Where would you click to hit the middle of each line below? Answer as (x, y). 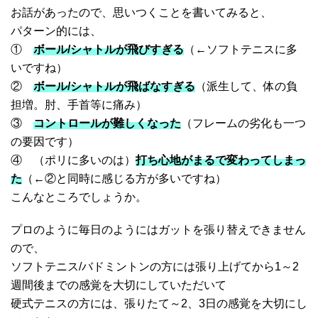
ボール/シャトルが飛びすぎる (109, 50)
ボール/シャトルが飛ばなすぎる (114, 87)
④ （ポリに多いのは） (73, 160)
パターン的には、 (56, 31)
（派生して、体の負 (246, 87)
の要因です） (45, 142)
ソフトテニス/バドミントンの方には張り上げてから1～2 (155, 267)
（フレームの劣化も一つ (243, 124)
